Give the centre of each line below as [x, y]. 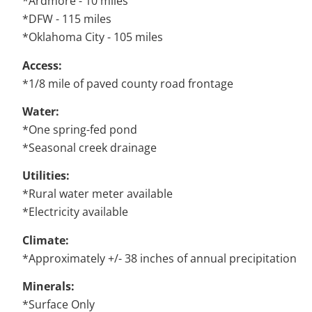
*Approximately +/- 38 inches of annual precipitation [159, 258]
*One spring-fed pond [80, 130]
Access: [42, 65]
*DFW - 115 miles [67, 19]
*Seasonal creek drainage [89, 148]
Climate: [46, 240]
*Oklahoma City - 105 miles [93, 37]
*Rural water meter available [97, 194]
